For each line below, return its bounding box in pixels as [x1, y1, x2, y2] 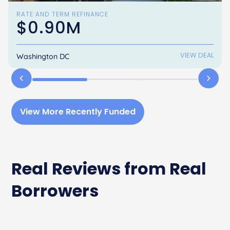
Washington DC [16, 51, 69, 61]
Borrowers [11, 179, 99, 202]
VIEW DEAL [180, 50, 214, 60]
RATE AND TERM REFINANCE [16, 10, 108, 18]
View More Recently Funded [20, 105, 136, 118]
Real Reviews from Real [11, 157, 207, 180]
